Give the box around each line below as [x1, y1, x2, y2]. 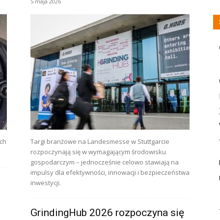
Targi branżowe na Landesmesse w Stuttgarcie [30, 137, 169, 146]
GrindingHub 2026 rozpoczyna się [30, 207, 184, 219]
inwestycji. [30, 178, 61, 187]
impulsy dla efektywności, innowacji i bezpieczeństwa [30, 168, 190, 177]
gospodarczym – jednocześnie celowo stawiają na [30, 158, 179, 166]
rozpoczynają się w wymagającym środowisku [30, 147, 166, 156]
